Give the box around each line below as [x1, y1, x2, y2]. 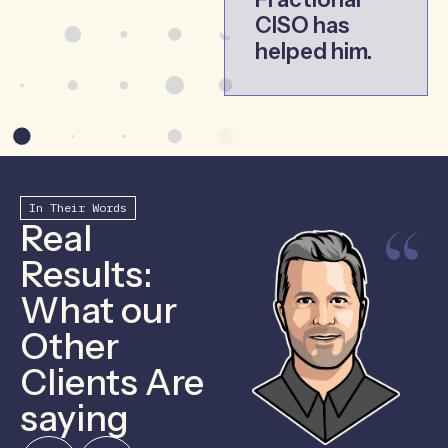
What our [20, 287, 177, 332]
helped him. [255, 37, 372, 65]
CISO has [255, 11, 349, 39]
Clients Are [20, 359, 204, 404]
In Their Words [29, 199, 127, 215]
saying [20, 395, 151, 440]
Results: [20, 251, 152, 296]
